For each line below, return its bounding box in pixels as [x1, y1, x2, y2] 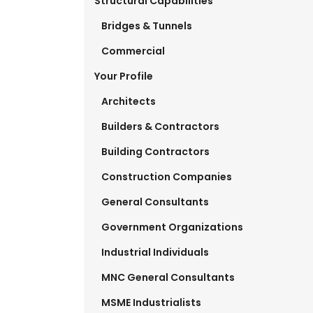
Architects [101, 94, 156, 109]
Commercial [101, 44, 165, 59]
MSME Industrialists [101, 296, 201, 310]
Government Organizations [101, 220, 243, 235]
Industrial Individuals [101, 245, 209, 260]
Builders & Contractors [101, 119, 219, 134]
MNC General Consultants [101, 270, 235, 285]
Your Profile [94, 69, 153, 84]
